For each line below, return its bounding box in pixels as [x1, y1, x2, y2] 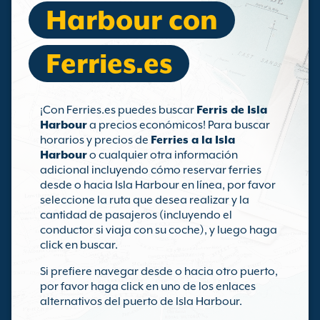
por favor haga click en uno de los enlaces [40, 280, 256, 293]
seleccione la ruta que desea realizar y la [40, 194, 249, 206]
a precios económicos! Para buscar [87, 119, 270, 131]
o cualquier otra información [87, 149, 238, 161]
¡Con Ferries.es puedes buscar [40, 104, 196, 116]
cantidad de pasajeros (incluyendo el [40, 209, 232, 221]
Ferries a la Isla [151, 134, 235, 146]
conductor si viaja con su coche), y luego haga [40, 224, 277, 236]
